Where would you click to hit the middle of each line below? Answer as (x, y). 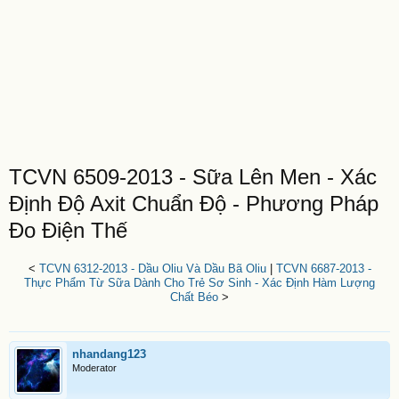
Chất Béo (194, 297)
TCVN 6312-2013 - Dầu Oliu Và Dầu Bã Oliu (152, 269)
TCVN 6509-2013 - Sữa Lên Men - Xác (193, 177)
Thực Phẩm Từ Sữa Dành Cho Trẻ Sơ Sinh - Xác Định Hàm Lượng (199, 283)
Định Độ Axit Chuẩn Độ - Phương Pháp (194, 204)
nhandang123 (109, 354)
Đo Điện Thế (68, 230)
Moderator (94, 368)
